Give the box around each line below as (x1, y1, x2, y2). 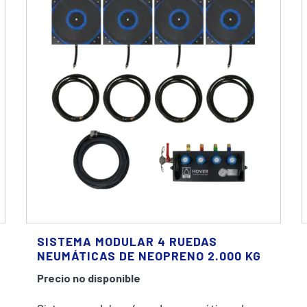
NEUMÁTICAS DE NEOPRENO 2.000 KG (36, 248, 261, 263)
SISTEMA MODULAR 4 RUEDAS (36, 234, 217, 249)
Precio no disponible (36, 271, 140, 284)
